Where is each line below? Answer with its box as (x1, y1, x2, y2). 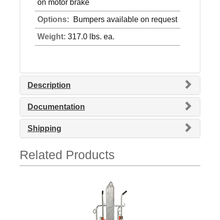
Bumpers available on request (71, 15, 177, 24)
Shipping (27, 124, 61, 133)
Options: (37, 15, 71, 24)
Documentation (27, 103, 85, 111)
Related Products (20, 148, 115, 162)
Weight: (37, 32, 66, 41)
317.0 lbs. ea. (66, 32, 114, 41)
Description (27, 81, 71, 90)
